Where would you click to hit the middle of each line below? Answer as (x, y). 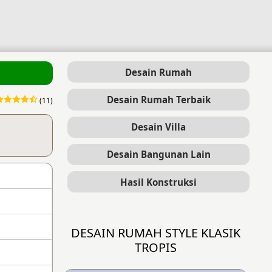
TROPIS (155, 248)
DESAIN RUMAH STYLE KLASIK (155, 233)
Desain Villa (158, 127)
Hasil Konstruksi (158, 182)
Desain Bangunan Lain (158, 155)
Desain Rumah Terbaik (158, 100)
